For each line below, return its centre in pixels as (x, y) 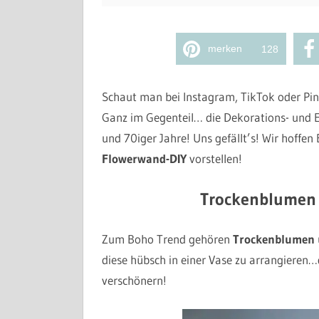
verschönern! (134, 280)
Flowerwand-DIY (144, 158)
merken (225, 48)
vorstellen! (214, 158)
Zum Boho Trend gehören (167, 239)
